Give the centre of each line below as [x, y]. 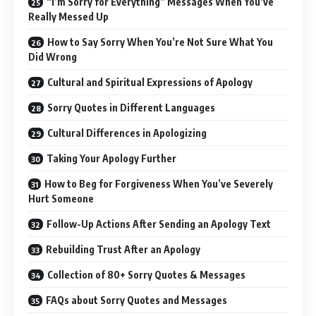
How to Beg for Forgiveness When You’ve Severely [159, 183]
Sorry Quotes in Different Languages [131, 107]
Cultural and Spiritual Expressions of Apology [150, 82]
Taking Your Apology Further [111, 158]
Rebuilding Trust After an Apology [123, 249]
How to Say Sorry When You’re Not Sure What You [160, 42]
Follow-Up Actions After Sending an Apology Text [159, 224]
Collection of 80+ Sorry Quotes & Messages [146, 274]
